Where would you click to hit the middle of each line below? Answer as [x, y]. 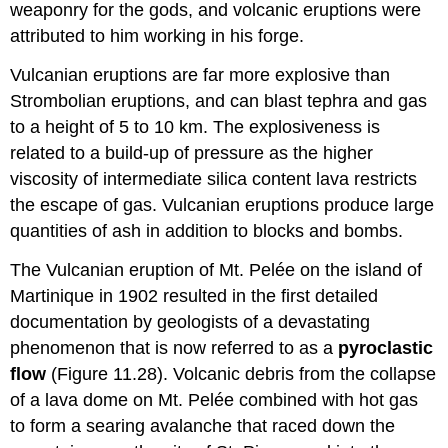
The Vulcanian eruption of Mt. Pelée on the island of [216, 269]
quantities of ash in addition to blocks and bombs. [207, 230]
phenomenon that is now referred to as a [174, 347]
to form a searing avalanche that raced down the [203, 425]
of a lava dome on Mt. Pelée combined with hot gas [214, 399]
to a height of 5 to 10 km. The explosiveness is [195, 126]
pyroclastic [386, 347]
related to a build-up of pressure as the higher [192, 152]
